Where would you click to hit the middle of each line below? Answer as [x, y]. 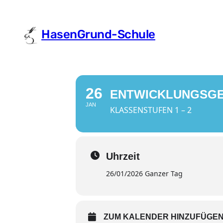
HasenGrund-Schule [98, 35]
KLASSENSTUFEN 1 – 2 [151, 110]
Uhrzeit [123, 157]
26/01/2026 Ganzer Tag [144, 174]
